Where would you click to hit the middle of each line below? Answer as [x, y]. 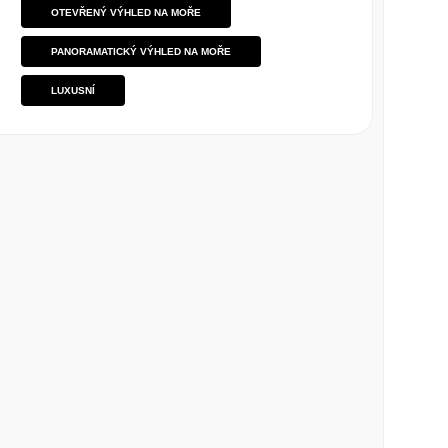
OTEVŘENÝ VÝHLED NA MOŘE [125, 12]
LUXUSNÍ [72, 90]
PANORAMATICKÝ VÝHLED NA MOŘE [140, 51]
